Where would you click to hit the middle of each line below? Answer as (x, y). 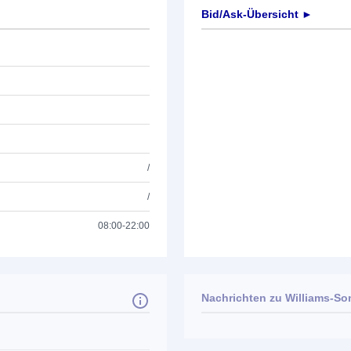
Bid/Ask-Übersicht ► (257, 14)
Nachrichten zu (242, 298)
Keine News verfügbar (249, 328)
